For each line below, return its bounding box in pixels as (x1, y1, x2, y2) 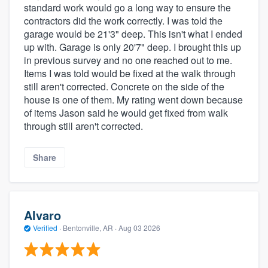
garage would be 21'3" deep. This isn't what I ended (24, 27, 242, 41)
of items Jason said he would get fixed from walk (24, 106, 228, 120)
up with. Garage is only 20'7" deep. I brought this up (24, 40, 241, 54)
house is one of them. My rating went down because (24, 93, 243, 107)
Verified (31, 222, 59, 233)
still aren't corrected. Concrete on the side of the (24, 80, 224, 94)
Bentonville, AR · (61, 222, 118, 233)
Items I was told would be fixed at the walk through (24, 66, 236, 81)
